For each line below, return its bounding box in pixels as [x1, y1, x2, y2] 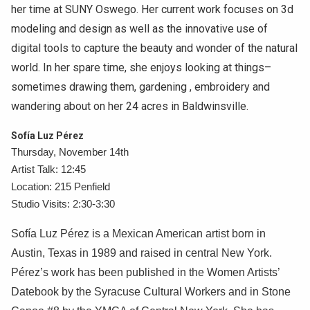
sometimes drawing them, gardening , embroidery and [11, 80, 270, 94]
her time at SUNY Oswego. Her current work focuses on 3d [11, 3, 293, 17]
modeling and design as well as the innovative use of [11, 22, 268, 36]
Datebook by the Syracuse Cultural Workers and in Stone [11, 286, 291, 298]
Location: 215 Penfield [11, 181, 113, 193]
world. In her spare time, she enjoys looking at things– [11, 61, 271, 75]
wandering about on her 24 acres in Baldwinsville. [11, 100, 251, 113]
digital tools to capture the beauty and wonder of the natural [11, 42, 298, 55]
